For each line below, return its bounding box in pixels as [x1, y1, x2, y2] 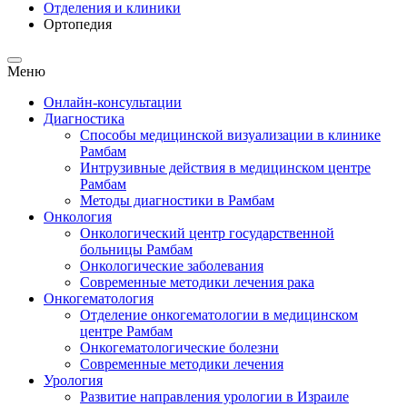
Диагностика [44, 111, 124, 127]
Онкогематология [44, 291, 154, 307]
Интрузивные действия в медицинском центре [80, 160, 371, 176]
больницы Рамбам [80, 242, 193, 258]
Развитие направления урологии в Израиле [80, 389, 349, 405]
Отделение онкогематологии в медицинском [80, 307, 358, 323]
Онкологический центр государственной [80, 225, 334, 242]
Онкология [44, 209, 112, 225]
